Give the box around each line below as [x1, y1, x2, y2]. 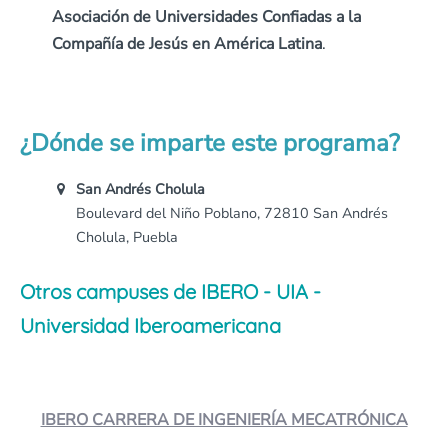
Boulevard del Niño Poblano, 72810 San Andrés [76, 203, 388, 224]
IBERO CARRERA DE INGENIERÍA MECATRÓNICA [40, 409, 408, 432]
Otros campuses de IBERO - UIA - [20, 279, 321, 305]
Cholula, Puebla [76, 227, 178, 248]
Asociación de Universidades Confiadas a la [52, 6, 361, 29]
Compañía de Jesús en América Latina [52, 33, 322, 56]
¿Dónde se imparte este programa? [20, 127, 400, 160]
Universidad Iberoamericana [20, 313, 281, 339]
